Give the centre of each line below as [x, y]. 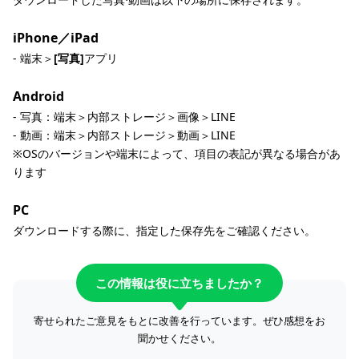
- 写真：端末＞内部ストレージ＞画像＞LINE [124, 117]
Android [38, 96]
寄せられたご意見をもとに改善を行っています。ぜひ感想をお [179, 321]
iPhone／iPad [56, 38]
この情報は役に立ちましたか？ [179, 282]
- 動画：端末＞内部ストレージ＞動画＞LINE [124, 135]
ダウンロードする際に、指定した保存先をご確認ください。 [164, 230]
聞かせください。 [179, 338]
